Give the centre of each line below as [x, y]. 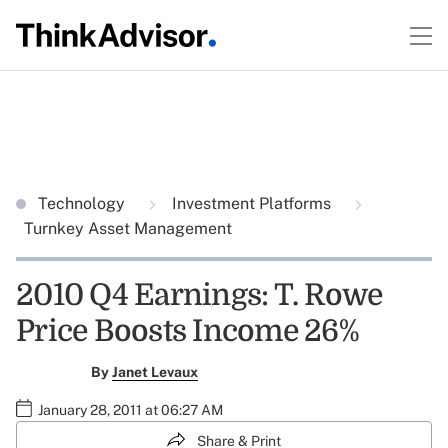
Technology [83, 203]
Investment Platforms [251, 203]
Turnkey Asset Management [128, 228]
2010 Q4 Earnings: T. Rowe [199, 295]
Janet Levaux [154, 372]
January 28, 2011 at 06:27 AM [130, 410]
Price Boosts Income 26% [187, 331]
